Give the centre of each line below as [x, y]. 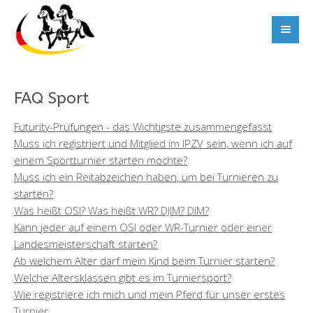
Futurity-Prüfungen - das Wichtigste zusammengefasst [143, 126]
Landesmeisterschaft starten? [86, 243]
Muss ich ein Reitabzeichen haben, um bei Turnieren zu [146, 176]
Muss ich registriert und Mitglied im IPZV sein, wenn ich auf [153, 143]
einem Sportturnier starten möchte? [101, 160]
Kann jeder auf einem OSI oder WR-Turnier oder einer [143, 227]
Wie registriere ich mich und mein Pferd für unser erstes [150, 294]
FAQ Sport [51, 98]
